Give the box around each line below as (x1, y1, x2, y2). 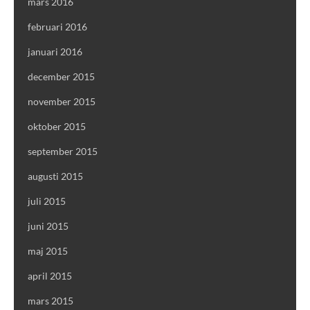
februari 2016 (28, 21, 87, 33)
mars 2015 (28, 295, 73, 307)
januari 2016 (28, 46, 82, 58)
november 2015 (28, 95, 95, 108)
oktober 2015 (28, 120, 86, 133)
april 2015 (28, 270, 72, 282)
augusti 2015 (28, 170, 83, 183)
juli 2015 (28, 195, 66, 208)
